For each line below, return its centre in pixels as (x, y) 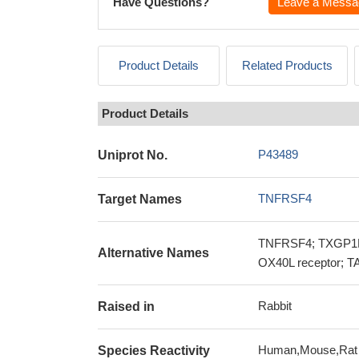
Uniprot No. (133, 155)
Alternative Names (153, 253)
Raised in (126, 307)
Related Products (287, 65)
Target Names (140, 199)
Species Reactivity (154, 351)
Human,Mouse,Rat (308, 350)
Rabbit (275, 306)
